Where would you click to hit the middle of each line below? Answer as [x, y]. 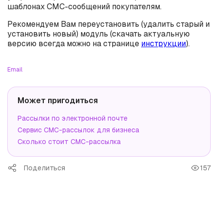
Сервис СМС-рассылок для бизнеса [78, 130]
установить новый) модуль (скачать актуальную [99, 34]
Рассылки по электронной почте [73, 118]
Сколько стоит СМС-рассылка [69, 142]
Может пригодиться [58, 100]
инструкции [163, 44]
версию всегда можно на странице [74, 44]
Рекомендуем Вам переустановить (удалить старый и [109, 24]
